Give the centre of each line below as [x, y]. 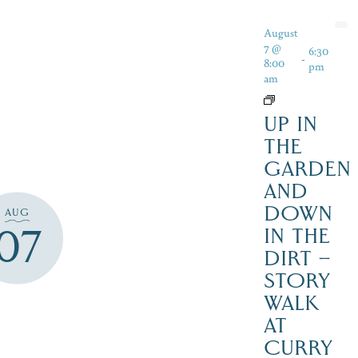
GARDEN [307, 169]
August [280, 32]
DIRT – [296, 258]
